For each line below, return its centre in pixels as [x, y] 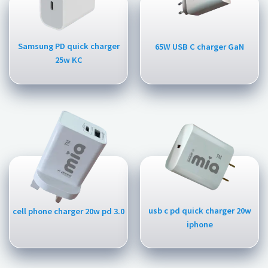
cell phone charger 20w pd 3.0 [68, 211]
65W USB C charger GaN [200, 47]
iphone [200, 224]
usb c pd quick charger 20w [200, 210]
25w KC [68, 60]
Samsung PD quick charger [68, 46]
